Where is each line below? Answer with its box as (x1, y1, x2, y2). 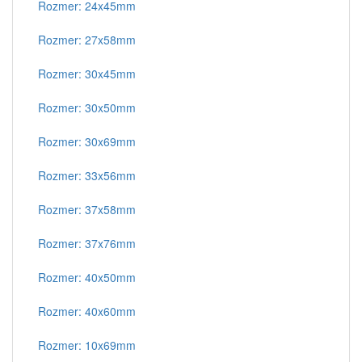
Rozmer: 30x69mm (25, 133, 136, 149)
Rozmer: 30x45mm (25, 65, 136, 82)
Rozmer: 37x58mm (25, 201, 136, 217)
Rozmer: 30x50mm (25, 99, 136, 116)
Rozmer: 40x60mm (25, 303, 136, 319)
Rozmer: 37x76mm (25, 235, 136, 251)
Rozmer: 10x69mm (25, 337, 136, 353)
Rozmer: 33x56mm (25, 167, 136, 183)
